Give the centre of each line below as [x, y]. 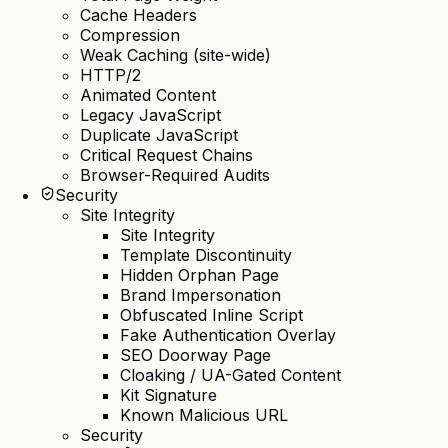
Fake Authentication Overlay [228, 335]
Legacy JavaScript [150, 115]
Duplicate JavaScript [159, 135]
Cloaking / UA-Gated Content [230, 375]
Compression [130, 35]
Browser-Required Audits [175, 175]
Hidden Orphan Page [199, 275]
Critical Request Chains [166, 155]
